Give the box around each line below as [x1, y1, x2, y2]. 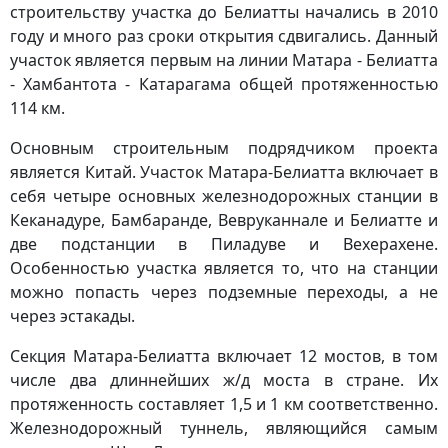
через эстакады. [10, 305, 135, 327]
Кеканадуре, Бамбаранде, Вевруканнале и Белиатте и [10, 209, 438, 231]
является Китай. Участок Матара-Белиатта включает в [10, 161, 438, 183]
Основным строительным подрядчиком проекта [10, 137, 438, 159]
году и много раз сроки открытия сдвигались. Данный [10, 25, 438, 47]
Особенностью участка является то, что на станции [10, 257, 438, 279]
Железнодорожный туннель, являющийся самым [10, 417, 438, 439]
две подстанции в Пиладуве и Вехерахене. [10, 233, 438, 255]
